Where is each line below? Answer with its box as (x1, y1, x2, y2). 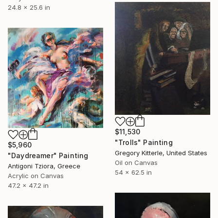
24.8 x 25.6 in (8, 3, 50, 11)
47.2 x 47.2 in (8, 181, 49, 189)
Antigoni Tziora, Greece (8, 162, 80, 170)
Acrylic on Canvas (8, 171, 64, 180)
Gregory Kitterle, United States (115, 148, 207, 157)
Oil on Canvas (115, 158, 158, 166)
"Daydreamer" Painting (8, 151, 89, 160)
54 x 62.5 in (115, 168, 152, 176)
